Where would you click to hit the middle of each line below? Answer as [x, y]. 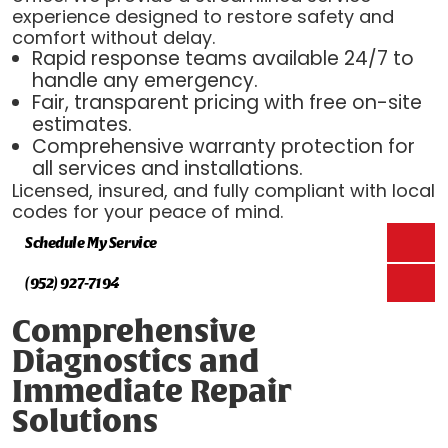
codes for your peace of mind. [147, 212]
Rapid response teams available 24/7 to [222, 59]
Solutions [84, 423]
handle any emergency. [144, 81]
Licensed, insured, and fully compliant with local [223, 191]
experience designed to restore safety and [202, 17]
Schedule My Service [91, 242]
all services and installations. [167, 169]
